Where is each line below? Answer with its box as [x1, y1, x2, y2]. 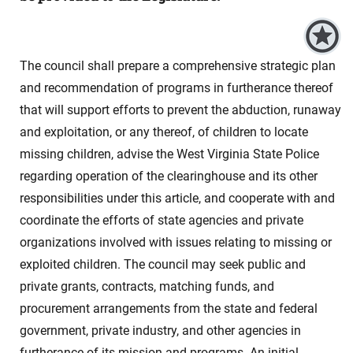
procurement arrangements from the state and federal [20, 301, 318, 316]
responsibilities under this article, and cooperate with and [20, 191, 335, 206]
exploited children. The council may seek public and [20, 257, 306, 272]
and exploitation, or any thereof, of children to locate [20, 124, 308, 139]
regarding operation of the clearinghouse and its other [20, 169, 318, 184]
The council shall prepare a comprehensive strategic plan [20, 58, 336, 73]
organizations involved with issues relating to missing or [20, 235, 332, 250]
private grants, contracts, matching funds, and [20, 279, 274, 294]
